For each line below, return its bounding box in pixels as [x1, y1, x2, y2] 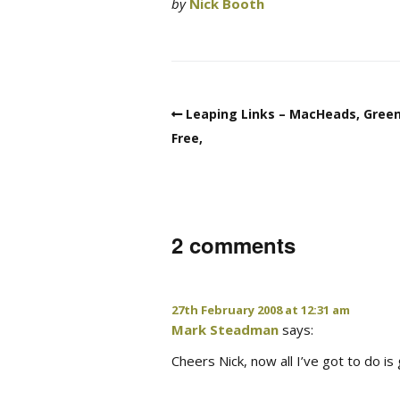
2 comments [171, 229, 296, 260]
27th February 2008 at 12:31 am [171, 301, 350, 318]
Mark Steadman [171, 320, 279, 338]
